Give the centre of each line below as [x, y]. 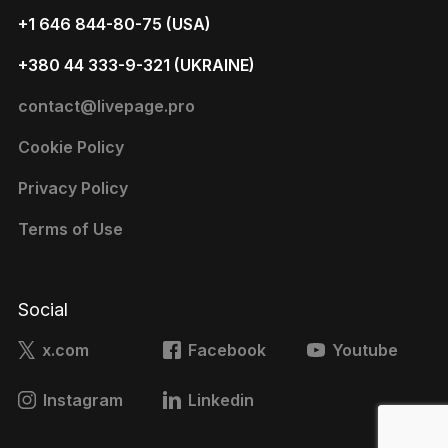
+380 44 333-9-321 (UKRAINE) [136, 65]
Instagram [83, 400]
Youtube [364, 350]
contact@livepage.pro [106, 106]
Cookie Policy [70, 147]
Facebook [226, 350]
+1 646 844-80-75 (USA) [114, 24]
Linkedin [220, 400]
